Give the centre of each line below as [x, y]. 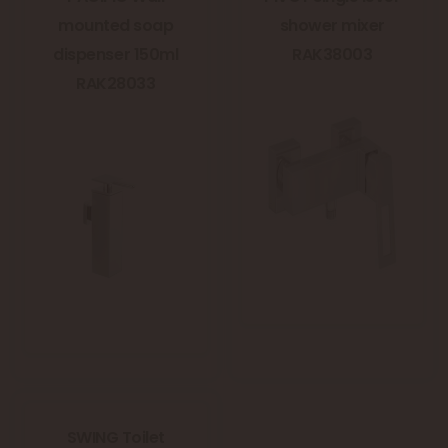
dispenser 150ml [116, 55]
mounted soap [116, 26]
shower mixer [332, 26]
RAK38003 [332, 55]
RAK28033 [116, 84]
